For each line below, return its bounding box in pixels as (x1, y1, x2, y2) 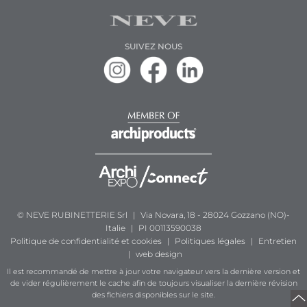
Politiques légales (175, 236, 245, 247)
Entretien (258, 236, 297, 247)
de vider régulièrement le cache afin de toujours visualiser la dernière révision (10, 279, 297, 288)
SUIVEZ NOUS (125, 41, 182, 52)
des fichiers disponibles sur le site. (92, 291, 215, 300)
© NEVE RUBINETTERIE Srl (17, 210, 130, 221)
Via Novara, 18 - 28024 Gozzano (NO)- (138, 210, 290, 221)
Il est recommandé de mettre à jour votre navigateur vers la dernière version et (7, 267, 300, 277)
